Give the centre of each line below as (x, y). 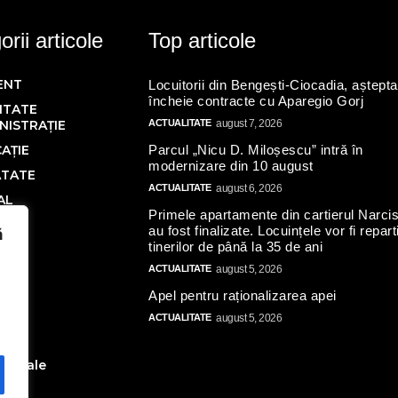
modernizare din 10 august (231, 166)
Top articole (203, 41)
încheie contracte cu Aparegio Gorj (256, 101)
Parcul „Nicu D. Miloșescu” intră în (256, 150)
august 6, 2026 (249, 189)
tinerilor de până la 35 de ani (236, 247)
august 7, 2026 (249, 124)
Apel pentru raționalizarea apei (243, 296)
